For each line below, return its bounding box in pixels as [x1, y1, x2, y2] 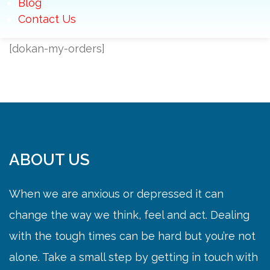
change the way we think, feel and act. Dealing [9, 209, 250, 221]
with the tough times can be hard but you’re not [9, 230, 256, 242]
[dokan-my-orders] [9, 42, 105, 55]
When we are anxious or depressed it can [9, 187, 224, 200]
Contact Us [18, 13, 76, 25]
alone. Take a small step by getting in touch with [9, 251, 258, 263]
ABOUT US [9, 151, 90, 169]
